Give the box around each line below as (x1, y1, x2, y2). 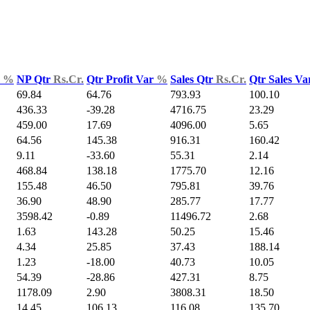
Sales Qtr (170, 73, 216, 85)
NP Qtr (17, 73, 53, 85)
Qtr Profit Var (86, 73, 156, 85)
